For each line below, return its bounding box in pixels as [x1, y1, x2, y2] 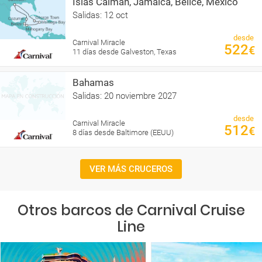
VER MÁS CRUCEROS [89, 163, 173, 174]
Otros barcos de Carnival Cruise [17, 200, 245, 220]
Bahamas [73, 76, 114, 88]
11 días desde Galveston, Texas [73, 47, 177, 56]
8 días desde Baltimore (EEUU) [73, 127, 174, 137]
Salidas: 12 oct [73, 9, 128, 20]
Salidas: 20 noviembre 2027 [73, 90, 177, 101]
